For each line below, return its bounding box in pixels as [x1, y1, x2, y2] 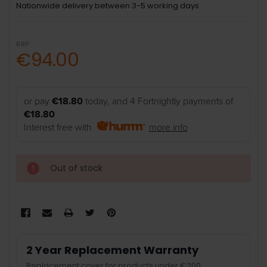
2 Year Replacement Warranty [26, 243, 199, 258]
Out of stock [50, 162, 103, 175]
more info [148, 122, 188, 134]
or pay [24, 95, 52, 108]
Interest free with [24, 122, 97, 134]
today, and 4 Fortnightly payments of [83, 95, 234, 108]
